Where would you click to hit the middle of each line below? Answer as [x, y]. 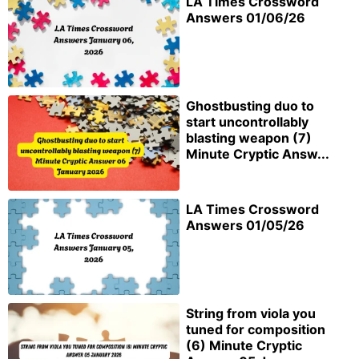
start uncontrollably [247, 121]
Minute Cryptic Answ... [258, 153]
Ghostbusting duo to [250, 105]
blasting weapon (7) [249, 137]
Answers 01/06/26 [246, 17]
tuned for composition [256, 330]
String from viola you [251, 314]
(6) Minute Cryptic [244, 346]
